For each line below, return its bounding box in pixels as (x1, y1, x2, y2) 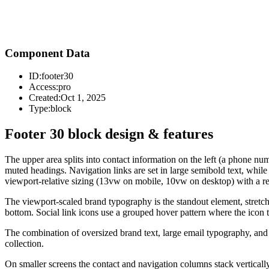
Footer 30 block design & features (5, 126, 213, 142)
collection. (5, 238, 44, 249)
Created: (29, 92, 61, 103)
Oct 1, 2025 (61, 92, 106, 103)
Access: (29, 82, 58, 92)
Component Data (5, 46, 90, 59)
